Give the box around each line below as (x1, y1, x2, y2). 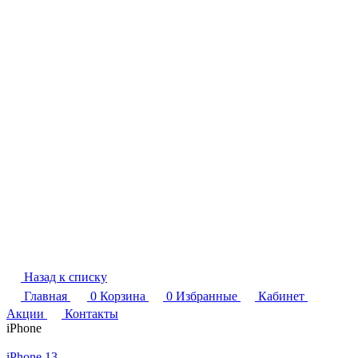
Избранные (176, 289, 237, 304)
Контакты (65, 307, 118, 321)
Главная (24, 289, 67, 304)
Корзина (100, 289, 145, 304)
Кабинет (258, 289, 304, 304)
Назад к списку (24, 270, 107, 284)
